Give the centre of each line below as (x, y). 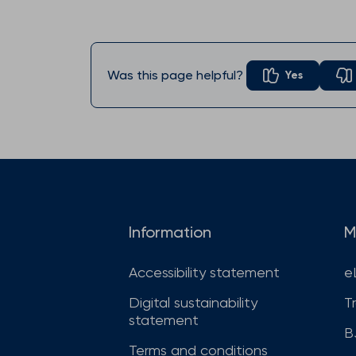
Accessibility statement (204, 273)
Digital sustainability (193, 303)
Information (170, 232)
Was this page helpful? (175, 75)
